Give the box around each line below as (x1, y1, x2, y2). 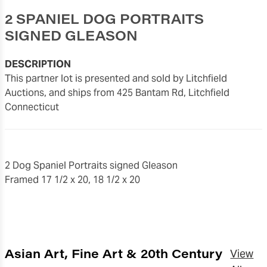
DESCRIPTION (5, 57, 71, 70)
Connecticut (5, 100, 59, 113)
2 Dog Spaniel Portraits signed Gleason (5, 159, 178, 172)
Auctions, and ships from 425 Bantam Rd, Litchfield (5, 86, 229, 99)
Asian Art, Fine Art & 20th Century (5, 244, 222, 261)
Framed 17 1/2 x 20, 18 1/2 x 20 (5, 173, 140, 186)
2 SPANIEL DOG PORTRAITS (5, 9, 204, 27)
